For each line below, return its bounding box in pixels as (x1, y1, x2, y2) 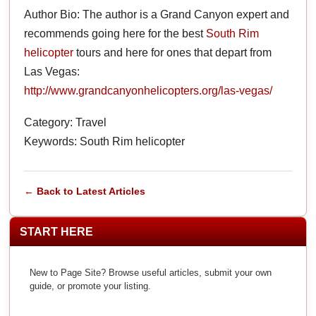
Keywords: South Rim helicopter (24, 135, 186, 147)
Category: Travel (24, 116, 107, 128)
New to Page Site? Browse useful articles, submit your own (30, 267, 272, 278)
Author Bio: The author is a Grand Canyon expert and (24, 8, 290, 20)
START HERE (20, 225, 94, 238)
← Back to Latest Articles (24, 185, 146, 197)
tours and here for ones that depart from (73, 46, 272, 59)
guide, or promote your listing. (30, 280, 152, 291)
